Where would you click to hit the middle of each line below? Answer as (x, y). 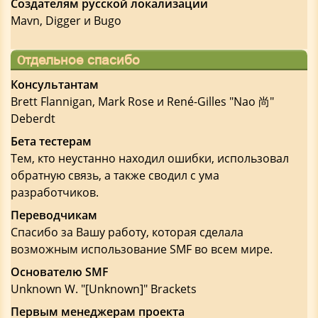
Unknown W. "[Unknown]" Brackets (104, 289)
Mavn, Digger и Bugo (66, 21)
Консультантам (55, 84)
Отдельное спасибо (78, 60)
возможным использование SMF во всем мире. (142, 249)
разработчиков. (55, 192)
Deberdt (33, 119)
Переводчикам (54, 215)
